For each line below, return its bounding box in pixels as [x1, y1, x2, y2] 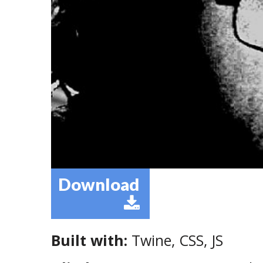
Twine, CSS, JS [127, 230, 223, 250]
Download [58, 173, 143, 194]
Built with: [51, 230, 127, 250]
